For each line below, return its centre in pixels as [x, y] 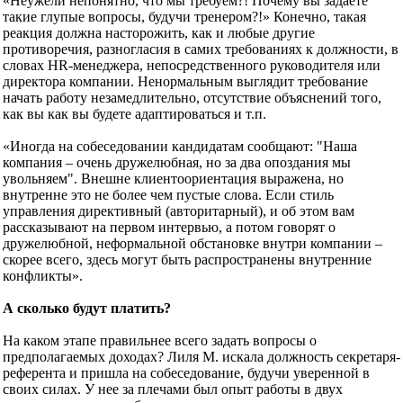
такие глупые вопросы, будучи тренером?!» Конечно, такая [184, 16]
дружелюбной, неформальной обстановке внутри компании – [193, 243]
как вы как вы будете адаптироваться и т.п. [134, 113]
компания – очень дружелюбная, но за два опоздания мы [177, 162]
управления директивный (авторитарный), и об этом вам [179, 210]
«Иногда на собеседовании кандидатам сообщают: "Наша [180, 146]
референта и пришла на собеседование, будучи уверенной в [186, 372]
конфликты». [43, 275]
